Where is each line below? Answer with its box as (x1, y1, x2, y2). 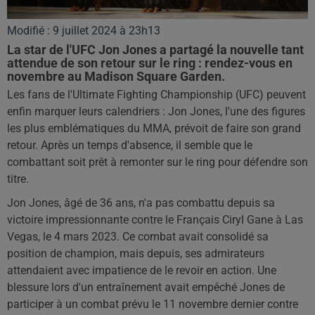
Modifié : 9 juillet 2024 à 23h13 (7, 24, 160, 38)
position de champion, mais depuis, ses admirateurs (7, 247, 264, 261)
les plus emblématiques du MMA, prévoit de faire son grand (7, 122, 301, 136)
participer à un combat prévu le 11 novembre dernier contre (7, 297, 298, 311)
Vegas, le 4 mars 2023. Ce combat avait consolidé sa (7, 230, 269, 244)
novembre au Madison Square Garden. (7, 69, 225, 84)
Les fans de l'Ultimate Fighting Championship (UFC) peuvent (7, 88, 306, 102)
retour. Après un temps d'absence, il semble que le (7, 139, 252, 153)
